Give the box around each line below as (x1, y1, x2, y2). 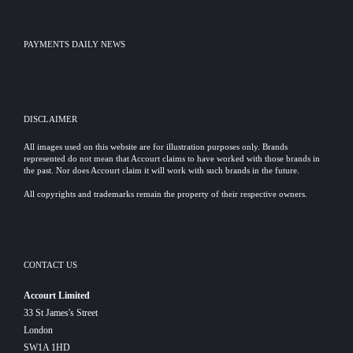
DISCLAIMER (24, 114, 77, 124)
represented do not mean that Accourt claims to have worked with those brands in (24, 154, 320, 163)
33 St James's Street (24, 307, 98, 318)
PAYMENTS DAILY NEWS (24, 39, 125, 49)
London (24, 325, 53, 336)
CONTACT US (24, 260, 77, 269)
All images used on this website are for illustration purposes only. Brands (24, 142, 288, 151)
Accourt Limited (24, 290, 90, 301)
